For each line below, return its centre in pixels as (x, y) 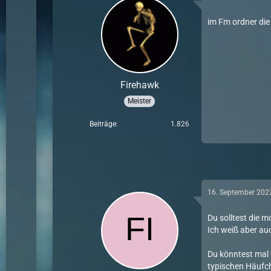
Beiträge (103, 124)
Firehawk (139, 85)
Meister (140, 101)
